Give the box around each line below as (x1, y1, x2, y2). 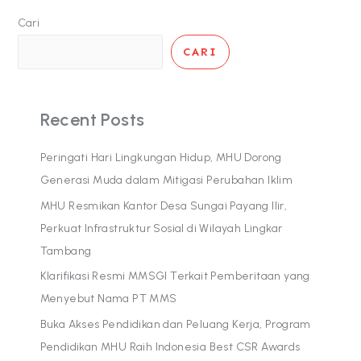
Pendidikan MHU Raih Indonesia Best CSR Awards (39, 339, 301, 354)
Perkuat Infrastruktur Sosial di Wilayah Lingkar (39, 221, 283, 235)
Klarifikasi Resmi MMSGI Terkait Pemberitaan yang (39, 269, 310, 284)
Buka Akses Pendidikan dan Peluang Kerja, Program (39, 317, 311, 331)
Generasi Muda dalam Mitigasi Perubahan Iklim (39, 173, 293, 188)
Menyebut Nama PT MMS (39, 292, 177, 306)
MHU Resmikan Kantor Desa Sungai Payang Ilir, (39, 198, 288, 213)
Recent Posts (39, 109, 145, 131)
